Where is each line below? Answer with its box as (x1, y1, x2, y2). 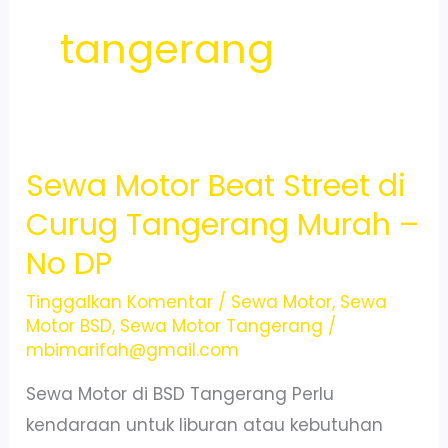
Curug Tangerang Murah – (26, 203, 420, 246)
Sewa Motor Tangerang (120, 313, 324, 338)
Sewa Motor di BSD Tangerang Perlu (26, 381, 335, 406)
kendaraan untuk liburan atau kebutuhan (26, 412, 384, 437)
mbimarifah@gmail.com (26, 337, 240, 362)
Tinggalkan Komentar (26, 289, 214, 314)
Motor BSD (26, 313, 113, 338)
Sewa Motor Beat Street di (26, 164, 407, 207)
